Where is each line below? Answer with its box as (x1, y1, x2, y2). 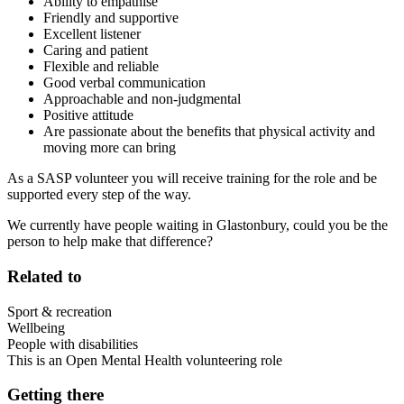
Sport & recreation (7, 303, 112, 319)
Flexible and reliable (43, 59, 166, 75)
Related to (7, 266, 82, 286)
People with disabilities (7, 335, 138, 352)
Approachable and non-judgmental (43, 91, 248, 107)
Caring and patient (43, 42, 155, 59)
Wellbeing (7, 319, 65, 335)
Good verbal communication (43, 75, 213, 91)
